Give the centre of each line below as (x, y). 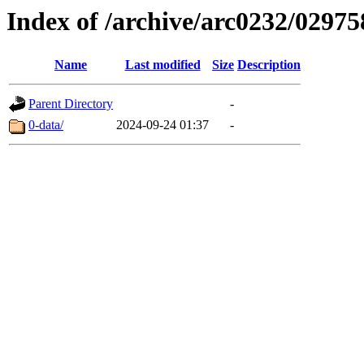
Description (269, 65)
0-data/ (46, 125)
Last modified (162, 65)
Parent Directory (71, 104)
